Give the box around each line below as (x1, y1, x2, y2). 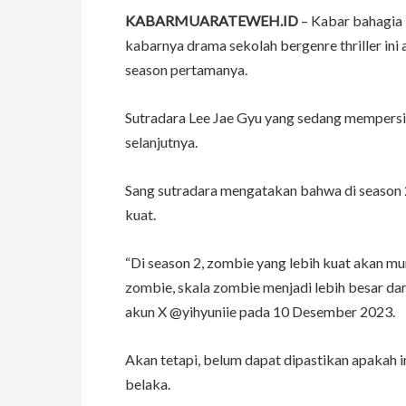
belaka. (125, 375, 170, 393)
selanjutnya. (125, 133, 198, 151)
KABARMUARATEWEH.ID (125, 12, 298, 30)
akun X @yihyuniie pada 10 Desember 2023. (125, 303, 395, 321)
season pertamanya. (125, 61, 247, 79)
